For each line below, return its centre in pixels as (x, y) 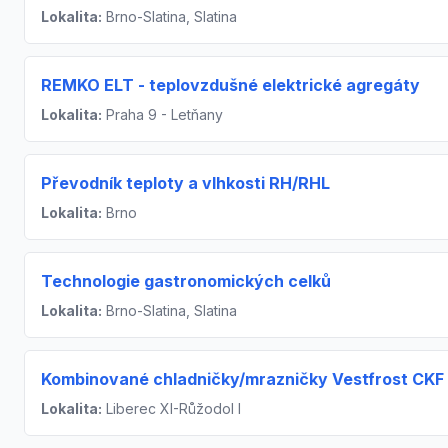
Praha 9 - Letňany (162, 114)
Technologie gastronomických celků (186, 281)
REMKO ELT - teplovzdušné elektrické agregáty (230, 85)
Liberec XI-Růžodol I (171, 408)
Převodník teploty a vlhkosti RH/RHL (185, 183)
